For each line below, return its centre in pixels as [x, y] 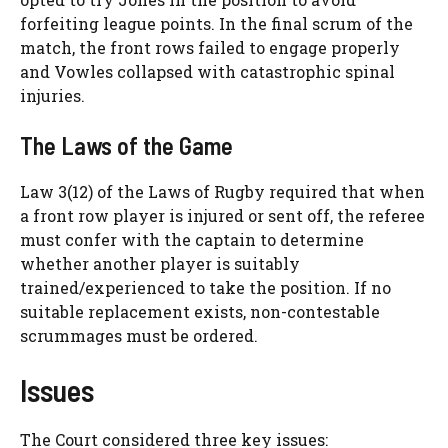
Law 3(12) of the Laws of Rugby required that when [222, 191]
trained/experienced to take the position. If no [205, 287]
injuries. [52, 95]
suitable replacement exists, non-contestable [200, 311]
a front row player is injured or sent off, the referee [222, 215]
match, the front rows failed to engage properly [210, 47]
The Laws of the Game [126, 145]
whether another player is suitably [160, 263]
